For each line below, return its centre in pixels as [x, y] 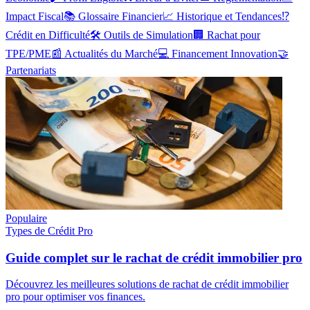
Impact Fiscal [35, 16]
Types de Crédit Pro [49, 230]
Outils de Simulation [148, 35]
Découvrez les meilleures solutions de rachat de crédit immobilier [147, 284]
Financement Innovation [225, 53]
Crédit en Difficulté [48, 35]
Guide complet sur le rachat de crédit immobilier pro [154, 257]
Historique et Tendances [229, 16]
